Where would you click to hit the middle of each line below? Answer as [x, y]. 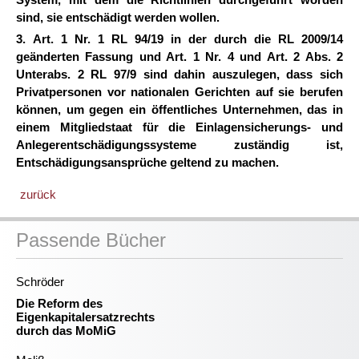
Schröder [40, 282]
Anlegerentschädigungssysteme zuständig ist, [179, 145]
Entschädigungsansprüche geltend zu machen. [147, 162]
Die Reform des [59, 303]
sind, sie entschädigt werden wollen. [118, 17]
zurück [38, 194]
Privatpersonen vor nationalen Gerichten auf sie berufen [179, 92]
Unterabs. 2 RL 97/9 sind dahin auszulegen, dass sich [179, 74]
